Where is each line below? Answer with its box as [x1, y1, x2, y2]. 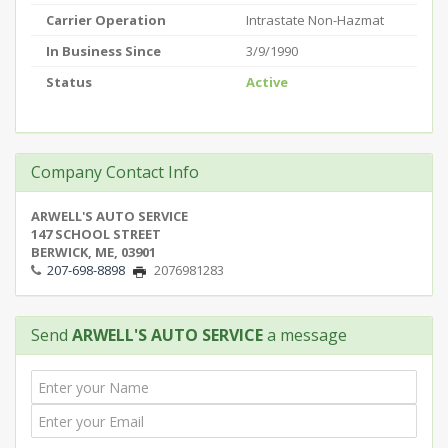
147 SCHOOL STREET [31, 225, 161, 243]
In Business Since [46, 42, 161, 60]
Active [246, 73, 288, 91]
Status [46, 73, 92, 91]
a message [263, 324, 347, 346]
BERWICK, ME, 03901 [31, 243, 156, 261]
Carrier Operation [46, 11, 166, 29]
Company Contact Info [31, 161, 199, 183]
